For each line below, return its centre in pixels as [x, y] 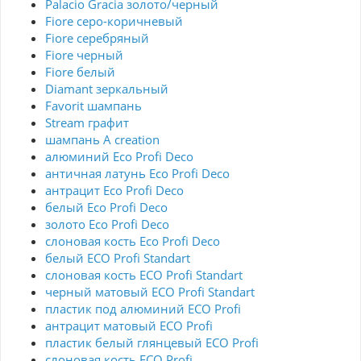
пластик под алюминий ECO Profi [143, 309]
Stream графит [87, 123]
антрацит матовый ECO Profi [129, 326]
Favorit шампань [93, 106]
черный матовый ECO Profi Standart [150, 292]
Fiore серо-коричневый [114, 21]
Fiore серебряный [97, 38]
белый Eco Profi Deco [106, 207]
